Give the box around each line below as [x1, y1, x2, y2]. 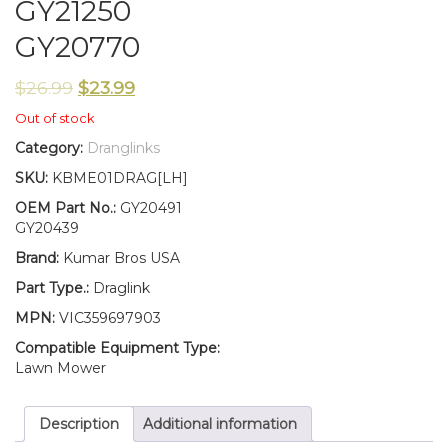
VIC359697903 [55, 309, 161, 328]
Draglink [89, 279, 150, 298]
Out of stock [15, 111, 95, 127]
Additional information [143, 415, 297, 434]
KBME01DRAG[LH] [52, 169, 188, 188]
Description [39, 415, 119, 434]
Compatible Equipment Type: [15, 339, 220, 358]
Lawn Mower [15, 359, 106, 378]
